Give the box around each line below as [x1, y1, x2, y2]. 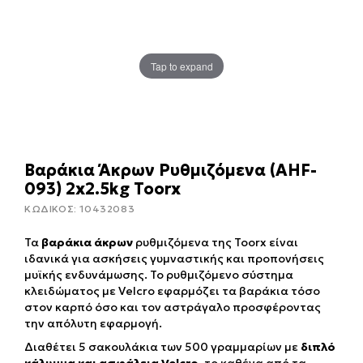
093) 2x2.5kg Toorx [24, 178, 181, 200]
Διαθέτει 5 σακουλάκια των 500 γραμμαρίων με [24, 340, 301, 355]
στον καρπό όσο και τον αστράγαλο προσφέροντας [24, 300, 321, 315]
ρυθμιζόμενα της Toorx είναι [133, 235, 298, 250]
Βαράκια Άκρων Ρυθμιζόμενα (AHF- [24, 160, 317, 181]
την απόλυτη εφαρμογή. [24, 316, 162, 331]
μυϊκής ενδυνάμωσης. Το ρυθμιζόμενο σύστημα [24, 267, 293, 283]
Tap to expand [150, 58, 213, 73]
